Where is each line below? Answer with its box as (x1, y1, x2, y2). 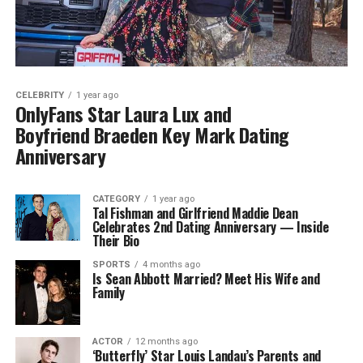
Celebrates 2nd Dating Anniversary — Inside (92, 217, 329, 237)
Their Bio (92, 231, 139, 251)
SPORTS (92, 259, 130, 271)
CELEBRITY (15, 90, 64, 101)
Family (92, 283, 125, 303)
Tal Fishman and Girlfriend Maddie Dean (92, 203, 298, 224)
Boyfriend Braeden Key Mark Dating (15, 120, 289, 150)
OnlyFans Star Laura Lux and (15, 99, 232, 129)
